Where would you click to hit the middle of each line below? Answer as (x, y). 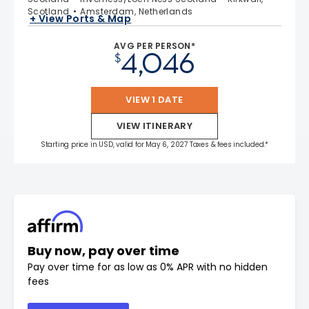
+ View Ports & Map (81, 18)
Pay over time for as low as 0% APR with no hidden (148, 267)
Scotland (49, 12)
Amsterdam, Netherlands (137, 12)
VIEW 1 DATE (154, 100)
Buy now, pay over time (103, 251)
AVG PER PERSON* (154, 46)
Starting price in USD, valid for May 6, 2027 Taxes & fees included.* (154, 145)
